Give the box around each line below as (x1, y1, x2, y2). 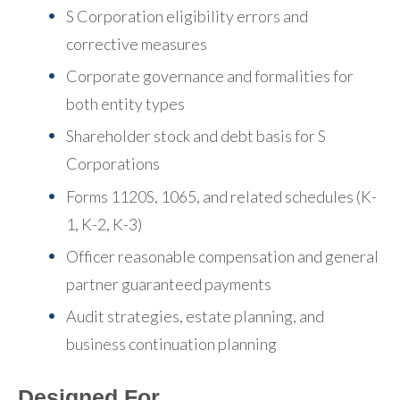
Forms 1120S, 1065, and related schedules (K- (66, 186, 377, 206)
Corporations (66, 154, 160, 174)
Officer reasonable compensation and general (66, 246, 379, 267)
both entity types (66, 93, 185, 113)
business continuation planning (66, 334, 277, 354)
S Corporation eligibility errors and (66, 5, 308, 26)
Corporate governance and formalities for (66, 65, 354, 86)
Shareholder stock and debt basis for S (66, 126, 326, 146)
